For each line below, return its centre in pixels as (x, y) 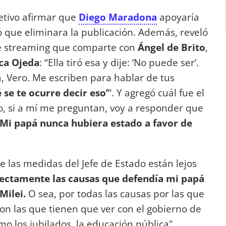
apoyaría (178, 17)
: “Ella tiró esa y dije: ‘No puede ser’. (119, 63)
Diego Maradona (118, 17)
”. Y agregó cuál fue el (156, 93)
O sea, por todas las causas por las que (115, 193)
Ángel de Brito (172, 47)
